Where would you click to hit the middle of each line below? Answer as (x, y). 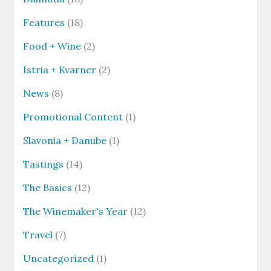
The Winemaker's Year (76, 211)
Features (44, 23)
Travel (38, 235)
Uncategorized (59, 259)
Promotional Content (73, 117)
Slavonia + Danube (65, 141)
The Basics (48, 188)
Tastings (44, 164)
